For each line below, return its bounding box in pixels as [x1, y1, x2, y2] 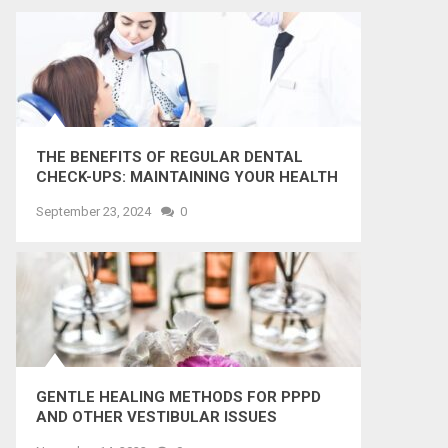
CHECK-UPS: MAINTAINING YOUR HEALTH [36, 168, 338, 186]
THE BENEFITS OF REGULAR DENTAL [36, 148, 303, 166]
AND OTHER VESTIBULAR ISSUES [36, 408, 277, 426]
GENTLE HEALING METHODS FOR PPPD [36, 388, 321, 406]
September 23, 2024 [36, 204, 151, 219]
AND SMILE [36, 188, 117, 206]
